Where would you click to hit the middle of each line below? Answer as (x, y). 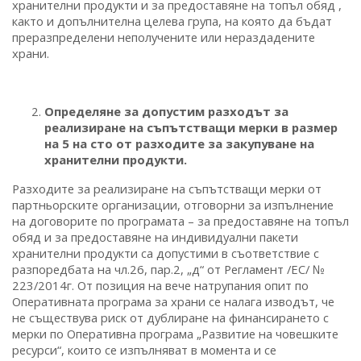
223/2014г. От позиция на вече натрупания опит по (160, 285)
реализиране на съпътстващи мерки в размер (191, 127)
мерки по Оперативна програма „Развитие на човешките (175, 333)
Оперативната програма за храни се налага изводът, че (173, 301)
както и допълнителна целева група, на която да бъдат (172, 21)
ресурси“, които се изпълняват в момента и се (144, 349)
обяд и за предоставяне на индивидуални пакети (155, 237)
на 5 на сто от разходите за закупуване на (179, 143)
